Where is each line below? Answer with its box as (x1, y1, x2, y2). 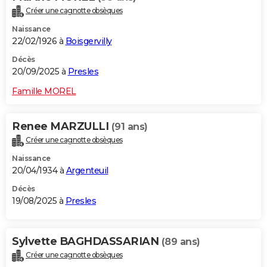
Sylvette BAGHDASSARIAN (12, 235, 162, 249)
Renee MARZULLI (12, 120, 111, 133)
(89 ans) (161, 236, 200, 248)
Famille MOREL (12, 86, 76, 97)
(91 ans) (111, 121, 148, 133)
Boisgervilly (65, 36, 112, 47)
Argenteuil (66, 165, 108, 176)
